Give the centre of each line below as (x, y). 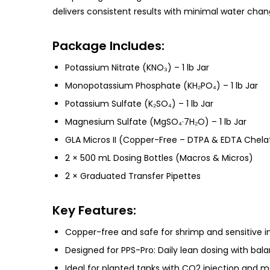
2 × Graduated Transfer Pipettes (133, 176)
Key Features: (94, 210)
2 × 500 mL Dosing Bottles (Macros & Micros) (159, 158)
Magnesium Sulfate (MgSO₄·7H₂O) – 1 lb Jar (155, 121)
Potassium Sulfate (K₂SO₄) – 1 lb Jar (139, 103)
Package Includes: (108, 46)
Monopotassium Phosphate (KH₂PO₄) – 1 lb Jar (161, 85)
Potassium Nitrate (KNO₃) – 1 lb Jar (137, 67)
